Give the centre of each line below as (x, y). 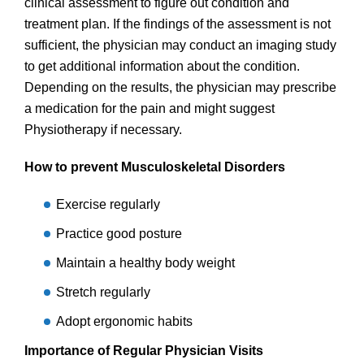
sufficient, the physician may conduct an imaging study (180, 45)
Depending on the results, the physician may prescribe (180, 87)
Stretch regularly (105, 292)
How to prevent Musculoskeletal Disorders (158, 167)
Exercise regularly (108, 204)
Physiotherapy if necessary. (106, 129)
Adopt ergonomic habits (124, 321)
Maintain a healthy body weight (145, 262)
